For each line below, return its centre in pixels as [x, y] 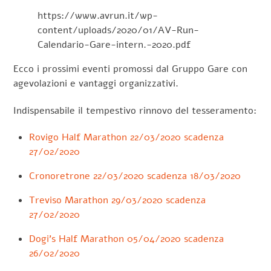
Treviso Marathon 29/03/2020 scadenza [117, 201]
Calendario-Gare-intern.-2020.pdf [114, 44]
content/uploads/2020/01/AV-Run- [119, 30]
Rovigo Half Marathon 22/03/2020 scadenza [126, 138]
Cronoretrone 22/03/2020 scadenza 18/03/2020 [135, 176]
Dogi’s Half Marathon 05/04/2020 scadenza [126, 239]
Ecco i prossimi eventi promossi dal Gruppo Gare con [131, 69]
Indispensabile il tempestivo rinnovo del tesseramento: [135, 110]
